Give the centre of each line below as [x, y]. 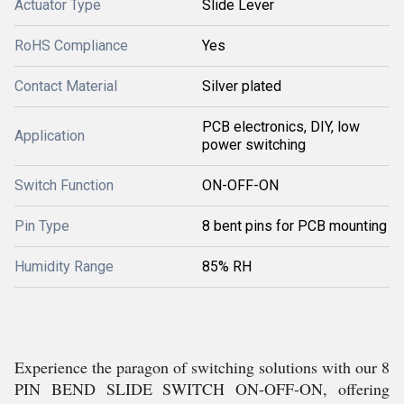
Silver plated [242, 86]
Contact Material [66, 86]
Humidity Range [64, 266]
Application [50, 136]
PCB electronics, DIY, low [281, 127]
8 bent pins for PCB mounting [294, 226]
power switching [254, 145]
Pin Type [42, 226]
